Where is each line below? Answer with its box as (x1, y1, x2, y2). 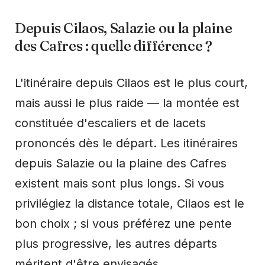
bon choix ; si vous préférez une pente (15, 216, 232, 231)
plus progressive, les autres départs (15, 236, 217, 251)
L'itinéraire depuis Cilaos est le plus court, (15, 75, 248, 90)
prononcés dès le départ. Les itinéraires (15, 135, 238, 150)
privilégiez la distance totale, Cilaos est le (15, 196, 244, 211)
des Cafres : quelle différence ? (15, 37, 212, 54)
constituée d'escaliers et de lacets (15, 115, 206, 130)
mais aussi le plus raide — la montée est (15, 95, 240, 110)
